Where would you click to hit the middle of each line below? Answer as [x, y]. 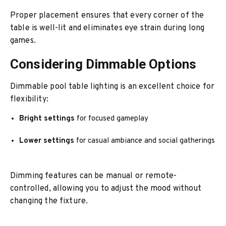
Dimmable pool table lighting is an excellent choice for [112, 87]
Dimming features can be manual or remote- [94, 176]
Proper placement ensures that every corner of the [107, 16]
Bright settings [47, 119]
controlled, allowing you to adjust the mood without [106, 189]
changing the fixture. [49, 201]
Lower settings [47, 141]
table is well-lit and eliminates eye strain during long [107, 28]
